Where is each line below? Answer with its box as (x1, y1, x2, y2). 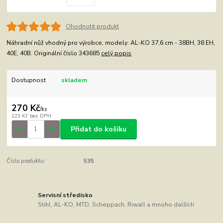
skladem (61, 76, 87, 84)
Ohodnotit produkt (65, 22, 119, 30)
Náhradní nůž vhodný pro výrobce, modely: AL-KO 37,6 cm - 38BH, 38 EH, (6, 39, 216, 47)
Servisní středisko (38, 191, 93, 199)
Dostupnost (11, 76, 46, 84)
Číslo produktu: (6, 157, 46, 165)
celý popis (101, 49, 132, 57)
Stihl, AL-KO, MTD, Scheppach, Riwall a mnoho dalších (38, 201, 195, 209)
